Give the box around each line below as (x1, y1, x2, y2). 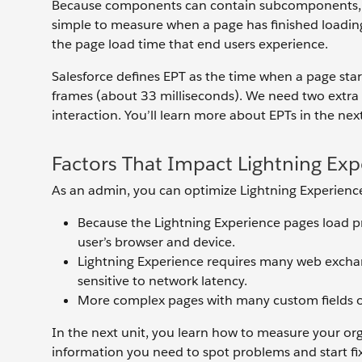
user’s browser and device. (78, 233, 235, 250)
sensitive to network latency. (78, 271, 247, 289)
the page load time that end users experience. (52, 35, 328, 53)
